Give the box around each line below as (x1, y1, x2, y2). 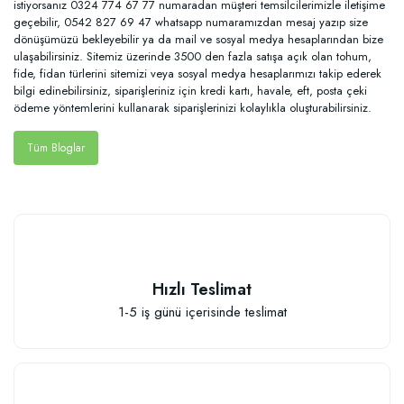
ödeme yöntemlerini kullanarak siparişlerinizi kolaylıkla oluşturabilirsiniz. (14, 99, 372, 117)
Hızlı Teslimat (152, 277, 252, 301)
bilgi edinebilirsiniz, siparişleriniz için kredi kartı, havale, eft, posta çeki (14, 82, 367, 100)
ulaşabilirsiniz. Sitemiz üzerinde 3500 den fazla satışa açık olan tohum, (14, 48, 372, 66)
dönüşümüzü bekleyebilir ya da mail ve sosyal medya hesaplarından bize (14, 31, 383, 49)
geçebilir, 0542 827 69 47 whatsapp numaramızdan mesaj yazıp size (14, 14, 368, 32)
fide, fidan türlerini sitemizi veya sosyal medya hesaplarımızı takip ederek (14, 65, 381, 83)
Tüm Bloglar (27, 140, 85, 157)
